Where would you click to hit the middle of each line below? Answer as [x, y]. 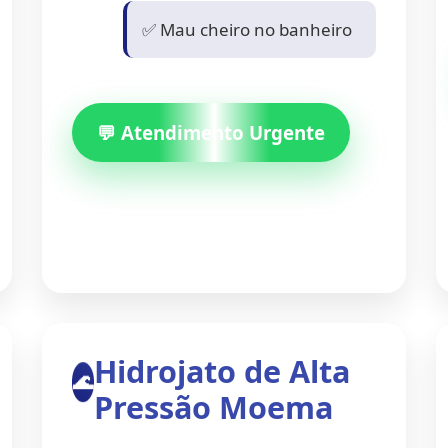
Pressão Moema [214, 407]
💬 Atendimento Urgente [210, 132]
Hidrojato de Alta [222, 371]
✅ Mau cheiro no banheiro [246, 29]
